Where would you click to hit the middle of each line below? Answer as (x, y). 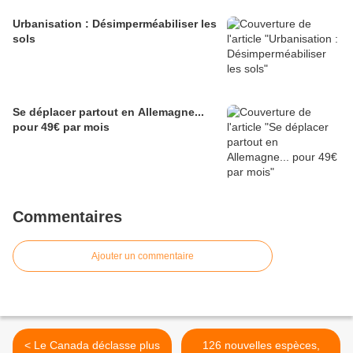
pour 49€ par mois (61, 127)
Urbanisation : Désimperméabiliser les (115, 24)
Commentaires (67, 217)
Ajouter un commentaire (143, 256)
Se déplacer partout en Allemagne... (108, 112)
